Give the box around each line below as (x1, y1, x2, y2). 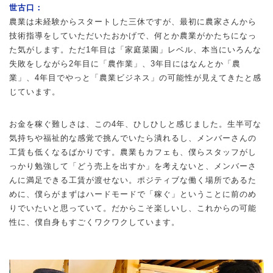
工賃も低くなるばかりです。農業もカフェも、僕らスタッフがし (9, 147, 257, 157)
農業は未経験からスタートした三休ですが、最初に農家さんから (9, 16, 257, 26)
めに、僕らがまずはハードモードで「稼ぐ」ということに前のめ (9, 189, 257, 199)
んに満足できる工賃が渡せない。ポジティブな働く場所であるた (9, 175, 257, 185)
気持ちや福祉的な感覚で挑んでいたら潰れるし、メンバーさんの (9, 133, 257, 143)
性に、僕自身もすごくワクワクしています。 (9, 217, 180, 227)
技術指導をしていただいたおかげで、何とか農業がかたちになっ (9, 30, 257, 40)
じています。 (9, 87, 60, 96)
